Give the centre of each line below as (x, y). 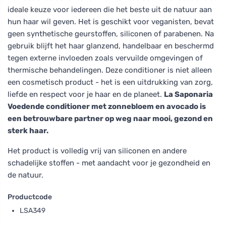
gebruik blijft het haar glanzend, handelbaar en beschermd (111, 46)
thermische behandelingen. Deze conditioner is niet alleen (110, 70)
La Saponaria (188, 94)
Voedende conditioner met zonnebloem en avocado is (107, 106)
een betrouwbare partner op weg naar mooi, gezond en (110, 118)
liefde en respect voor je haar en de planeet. (86, 94)
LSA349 (33, 210)
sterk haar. (28, 130)
